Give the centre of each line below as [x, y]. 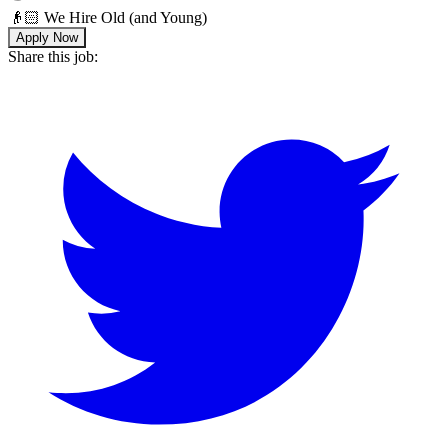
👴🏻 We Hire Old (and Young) [107, 17]
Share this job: [53, 56]
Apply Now [47, 37]
